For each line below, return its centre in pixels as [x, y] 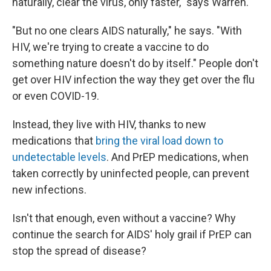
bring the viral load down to [159, 141]
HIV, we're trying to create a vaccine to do [110, 47]
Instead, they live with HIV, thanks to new [109, 124]
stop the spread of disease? [79, 251]
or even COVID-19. [56, 96]
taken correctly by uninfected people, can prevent [131, 173]
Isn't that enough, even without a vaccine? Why [124, 218]
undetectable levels [59, 157]
